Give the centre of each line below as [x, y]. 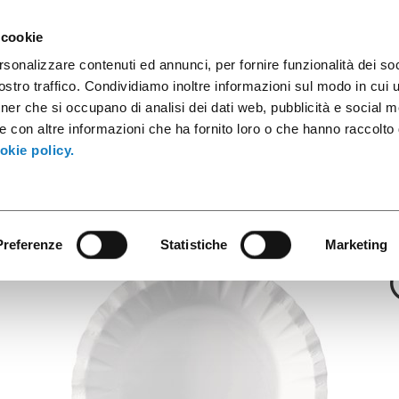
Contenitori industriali [151, 33]
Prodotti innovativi [296, 33]
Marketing [356, 244]
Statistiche [194, 244]
